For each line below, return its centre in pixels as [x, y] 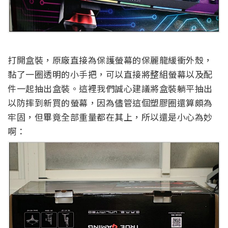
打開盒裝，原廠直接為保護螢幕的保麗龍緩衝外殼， [110, 60]
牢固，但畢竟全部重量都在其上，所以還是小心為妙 [110, 117]
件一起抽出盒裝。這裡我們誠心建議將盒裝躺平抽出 [110, 88]
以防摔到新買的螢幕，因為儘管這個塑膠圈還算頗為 [110, 102]
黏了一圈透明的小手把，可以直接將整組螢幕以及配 [110, 74]
